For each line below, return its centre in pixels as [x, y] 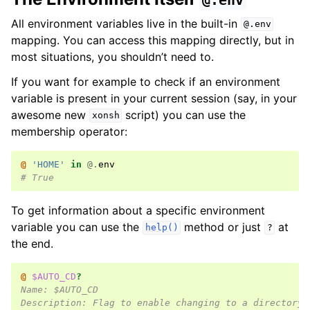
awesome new [50, 115]
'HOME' [48, 164]
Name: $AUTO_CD [60, 289]
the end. [32, 243]
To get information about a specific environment [138, 210]
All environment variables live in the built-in [126, 23]
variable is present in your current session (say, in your [154, 98]
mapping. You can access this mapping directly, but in [153, 40]
